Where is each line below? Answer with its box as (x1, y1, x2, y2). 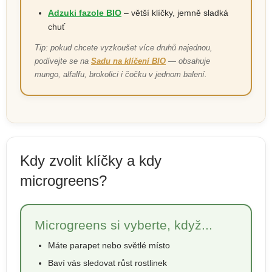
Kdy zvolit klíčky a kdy (20, 152, 161, 169)
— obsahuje (166, 56, 210, 66)
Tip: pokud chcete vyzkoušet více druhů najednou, (35, 42, 212, 52)
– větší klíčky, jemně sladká (121, 7, 228, 18)
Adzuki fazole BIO (48, 7, 121, 18)
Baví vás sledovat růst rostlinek (48, 257, 167, 268)
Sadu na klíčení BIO (91, 56, 166, 66)
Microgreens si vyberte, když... (35, 217, 212, 233)
